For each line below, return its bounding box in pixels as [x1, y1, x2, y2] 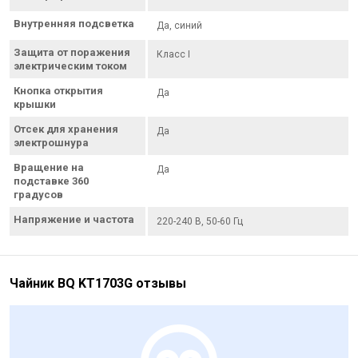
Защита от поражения [14, 46, 130, 58]
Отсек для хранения [14, 122, 118, 135]
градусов [14, 188, 63, 201]
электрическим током [14, 59, 127, 72]
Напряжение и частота [14, 213, 134, 225]
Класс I [157, 48, 191, 60]
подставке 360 [14, 174, 89, 187]
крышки [14, 97, 56, 110]
